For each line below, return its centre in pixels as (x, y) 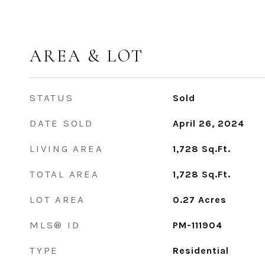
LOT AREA (57, 199)
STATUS (52, 98)
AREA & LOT (87, 56)
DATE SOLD (62, 123)
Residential (201, 251)
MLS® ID (55, 225)
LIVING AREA (67, 148)
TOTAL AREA (64, 174)
